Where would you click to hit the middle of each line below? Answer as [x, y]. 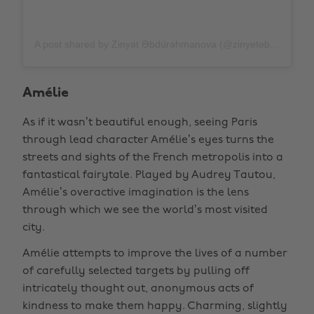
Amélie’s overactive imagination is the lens [136, 193]
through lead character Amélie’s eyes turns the [148, 140]
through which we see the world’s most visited [145, 210]
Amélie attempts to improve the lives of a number [155, 254]
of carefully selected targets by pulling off [136, 271]
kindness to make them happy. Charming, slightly [155, 306]
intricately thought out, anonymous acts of [138, 289]
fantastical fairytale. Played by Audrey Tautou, [149, 175]
